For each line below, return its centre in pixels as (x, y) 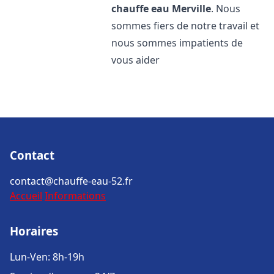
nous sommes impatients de (177, 43)
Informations (75, 196)
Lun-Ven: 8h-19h (47, 257)
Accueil (26, 196)
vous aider (136, 60)
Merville (192, 9)
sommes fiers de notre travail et (186, 26)
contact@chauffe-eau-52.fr (71, 181)
